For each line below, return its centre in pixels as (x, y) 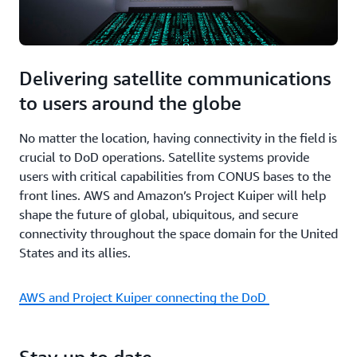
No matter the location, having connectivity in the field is (178, 137)
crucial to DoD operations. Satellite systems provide (164, 157)
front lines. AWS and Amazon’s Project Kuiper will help (173, 195)
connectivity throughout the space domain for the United (178, 233)
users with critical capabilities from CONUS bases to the (175, 176)
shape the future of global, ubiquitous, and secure (159, 214)
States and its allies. (75, 252)
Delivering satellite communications (175, 78)
